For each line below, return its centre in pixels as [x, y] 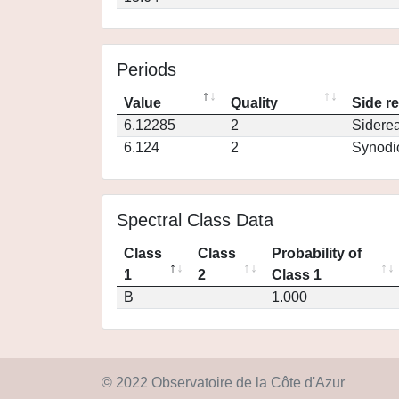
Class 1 [297, 275]
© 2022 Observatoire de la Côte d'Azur [223, 383]
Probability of [317, 253]
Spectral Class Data [195, 220]
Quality [254, 103]
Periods [147, 69]
